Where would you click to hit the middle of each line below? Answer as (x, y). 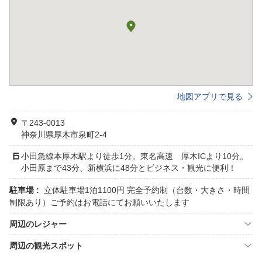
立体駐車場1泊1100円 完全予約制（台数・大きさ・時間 (147, 190)
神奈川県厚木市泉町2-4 (64, 135)
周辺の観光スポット (46, 246)
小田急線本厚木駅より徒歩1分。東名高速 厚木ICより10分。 (135, 156)
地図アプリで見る (210, 96)
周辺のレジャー (38, 224)
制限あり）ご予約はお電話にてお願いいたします (99, 202)
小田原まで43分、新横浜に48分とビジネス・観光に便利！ (129, 168)
